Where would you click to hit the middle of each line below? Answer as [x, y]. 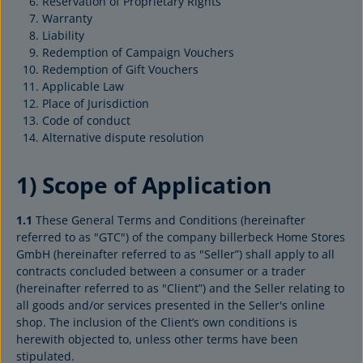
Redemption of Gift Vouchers [120, 69]
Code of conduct [86, 120]
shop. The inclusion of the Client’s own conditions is [157, 322]
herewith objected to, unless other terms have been [157, 339]
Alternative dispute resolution [123, 137]
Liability [63, 35]
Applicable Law [83, 86]
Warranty [67, 18]
